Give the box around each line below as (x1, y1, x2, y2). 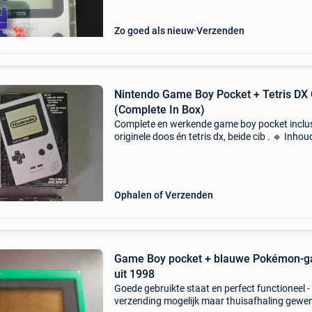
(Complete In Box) (114, 103, 205, 116)
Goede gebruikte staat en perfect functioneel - (114, 283, 310, 294)
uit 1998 (114, 267, 155, 281)
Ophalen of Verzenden (114, 189, 213, 201)
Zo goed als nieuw (114, 25, 194, 36)
